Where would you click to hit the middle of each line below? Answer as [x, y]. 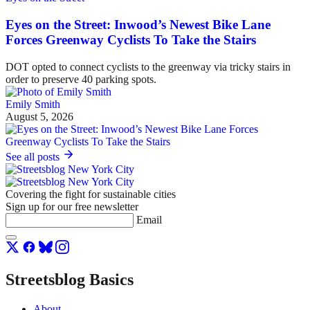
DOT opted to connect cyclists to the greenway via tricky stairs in [148, 66]
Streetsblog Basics [70, 279]
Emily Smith [33, 104]
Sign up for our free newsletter [72, 206]
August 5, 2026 [39, 116]
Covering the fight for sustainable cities [91, 194]
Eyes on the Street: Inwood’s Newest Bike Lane [138, 25]
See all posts [34, 156]
